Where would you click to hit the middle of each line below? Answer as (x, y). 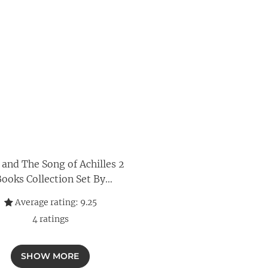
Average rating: (45, 202)
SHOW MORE (50, 256)
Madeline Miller (50, 194)
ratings (53, 219)
